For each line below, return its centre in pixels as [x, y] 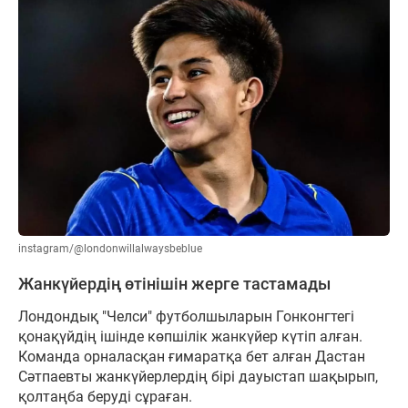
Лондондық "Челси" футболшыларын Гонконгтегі [186, 316]
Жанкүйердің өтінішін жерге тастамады [174, 284]
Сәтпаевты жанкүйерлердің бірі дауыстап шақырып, [198, 376]
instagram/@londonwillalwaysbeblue [110, 248]
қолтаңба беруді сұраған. [105, 396]
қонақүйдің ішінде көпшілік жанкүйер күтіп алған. [190, 336]
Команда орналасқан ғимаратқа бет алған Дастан [192, 356]
